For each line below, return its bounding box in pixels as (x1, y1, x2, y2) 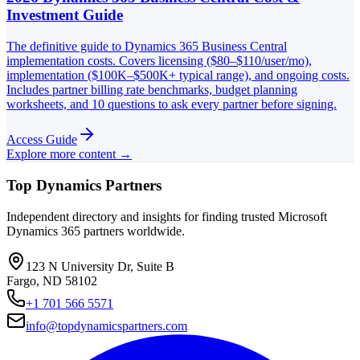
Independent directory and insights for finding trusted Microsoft (6, 210, 327, 224)
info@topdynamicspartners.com (26, 319, 187, 333)
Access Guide (6, 132, 77, 146)
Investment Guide (6, 6, 123, 24)
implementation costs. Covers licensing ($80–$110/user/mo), (6, 53, 312, 67)
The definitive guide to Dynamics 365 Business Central (6, 39, 287, 53)
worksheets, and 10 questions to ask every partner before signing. (6, 96, 337, 111)
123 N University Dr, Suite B (26, 260, 174, 274)
